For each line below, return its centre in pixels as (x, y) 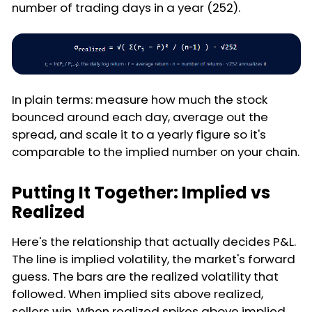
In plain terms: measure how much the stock (140, 99)
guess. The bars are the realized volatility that (145, 276)
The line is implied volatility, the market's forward (154, 259)
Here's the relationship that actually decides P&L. (154, 241)
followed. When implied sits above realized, (138, 294)
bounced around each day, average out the (140, 117)
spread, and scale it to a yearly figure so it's (139, 134)
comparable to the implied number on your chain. (156, 151)
